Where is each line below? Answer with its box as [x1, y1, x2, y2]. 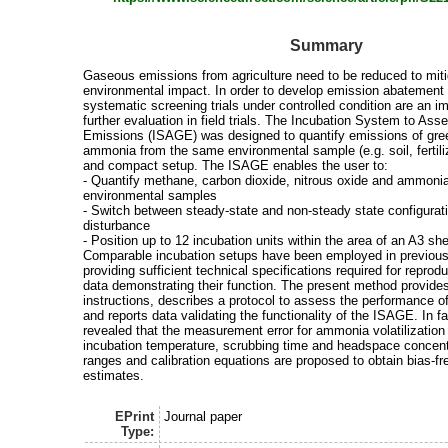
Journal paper [163, 409, 242, 425]
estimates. [83, 367, 145, 383]
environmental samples [83, 187, 218, 203]
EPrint [115, 409, 155, 425]
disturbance [83, 217, 151, 233]
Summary [290, 36, 364, 54]
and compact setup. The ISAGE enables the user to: [83, 157, 389, 173]
